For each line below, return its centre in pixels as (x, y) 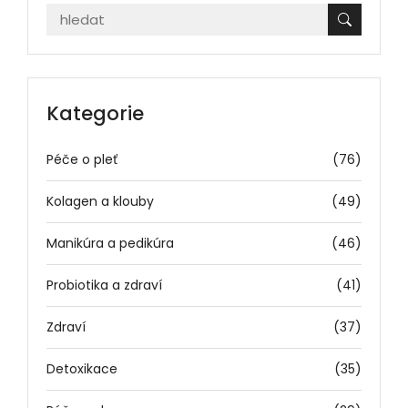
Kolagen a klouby (100, 201)
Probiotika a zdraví (104, 285)
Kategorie (95, 113)
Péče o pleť (82, 159)
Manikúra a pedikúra (110, 243)
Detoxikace (82, 368)
